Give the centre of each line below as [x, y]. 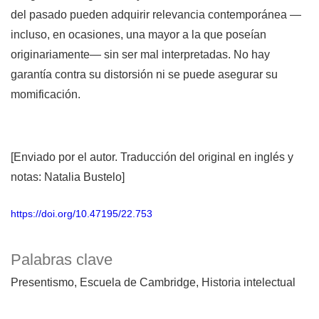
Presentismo [42, 283]
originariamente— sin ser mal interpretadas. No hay [140, 55]
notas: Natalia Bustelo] [68, 177]
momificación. [46, 95]
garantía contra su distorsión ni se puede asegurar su [144, 75]
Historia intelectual [249, 283]
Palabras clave [62, 260]
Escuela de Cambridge [138, 283]
